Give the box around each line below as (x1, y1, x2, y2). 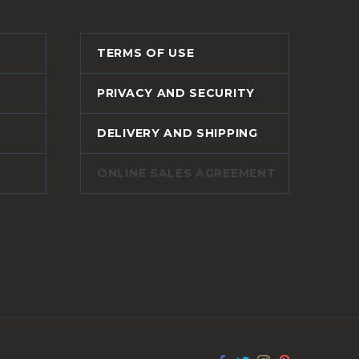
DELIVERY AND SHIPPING (97, 126, 258, 141)
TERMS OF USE (97, 46, 195, 61)
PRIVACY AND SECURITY (97, 86, 255, 101)
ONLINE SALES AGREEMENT (97, 166, 276, 181)
